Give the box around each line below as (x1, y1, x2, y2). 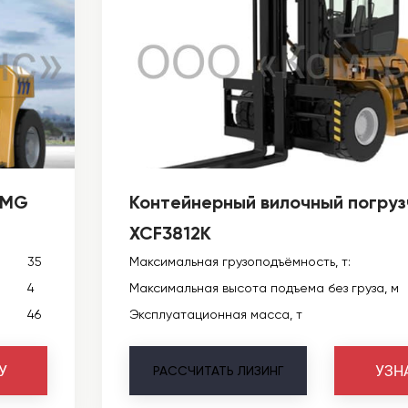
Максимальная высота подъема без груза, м (129, 280, 399, 295)
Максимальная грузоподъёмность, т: (129, 254, 351, 269)
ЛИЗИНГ (238, 363, 283, 378)
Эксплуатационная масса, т (129, 307, 302, 321)
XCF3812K (129, 222, 211, 244)
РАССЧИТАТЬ (153, 363, 234, 378)
